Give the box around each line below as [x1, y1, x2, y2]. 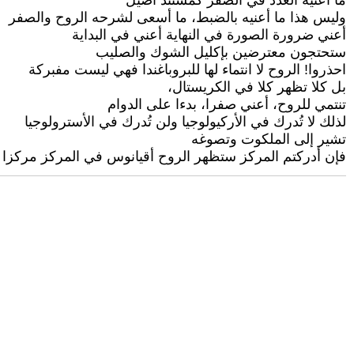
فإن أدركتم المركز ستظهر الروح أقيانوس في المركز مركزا [2, 149, 346, 165]
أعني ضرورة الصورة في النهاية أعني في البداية [72, 27, 346, 43]
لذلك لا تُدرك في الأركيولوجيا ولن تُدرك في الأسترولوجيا [24, 114, 346, 130]
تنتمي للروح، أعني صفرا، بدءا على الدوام [107, 96, 346, 113]
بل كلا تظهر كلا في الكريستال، [168, 79, 346, 96]
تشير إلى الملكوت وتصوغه [191, 131, 346, 148]
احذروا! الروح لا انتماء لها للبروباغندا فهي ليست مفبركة [28, 62, 346, 78]
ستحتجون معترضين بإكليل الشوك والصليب [96, 44, 346, 61]
